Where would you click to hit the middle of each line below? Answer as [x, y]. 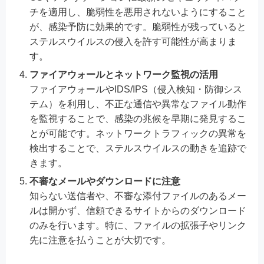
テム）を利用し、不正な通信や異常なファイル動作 [138, 104]
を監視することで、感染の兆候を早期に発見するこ [138, 118]
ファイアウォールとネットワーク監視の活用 [124, 74]
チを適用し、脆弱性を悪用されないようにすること [138, 12]
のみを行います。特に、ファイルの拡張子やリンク [138, 225]
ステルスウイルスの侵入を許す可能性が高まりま [133, 41]
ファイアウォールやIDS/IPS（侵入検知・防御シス [136, 89]
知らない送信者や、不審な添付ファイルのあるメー [138, 196]
